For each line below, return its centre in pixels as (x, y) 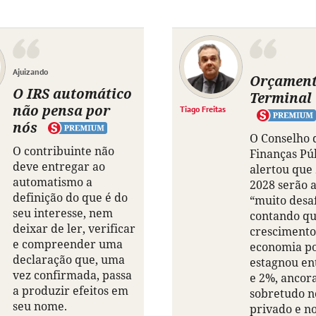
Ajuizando (30, 72)
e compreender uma (68, 244)
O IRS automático (72, 94)
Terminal (281, 98)
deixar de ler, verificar (74, 229)
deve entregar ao (59, 167)
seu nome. (40, 306)
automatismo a (53, 182)
